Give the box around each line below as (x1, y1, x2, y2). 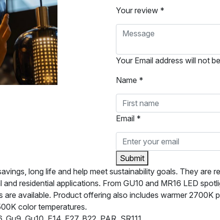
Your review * (116, 5, 165, 16)
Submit (120, 153, 144, 164)
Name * (116, 75, 143, 85)
